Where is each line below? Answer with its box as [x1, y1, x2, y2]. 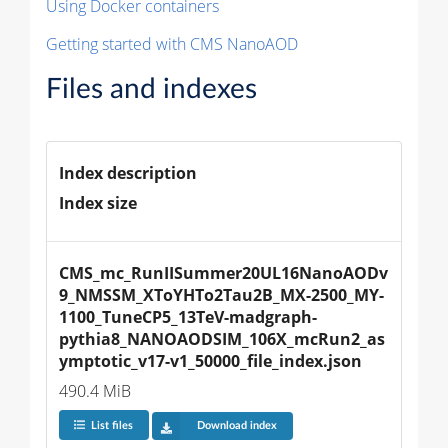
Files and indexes [46, 74, 257, 103]
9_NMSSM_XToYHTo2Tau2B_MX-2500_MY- [59, 283, 384, 306]
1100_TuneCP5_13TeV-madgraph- [59, 305, 317, 328]
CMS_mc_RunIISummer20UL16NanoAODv [59, 261, 388, 284]
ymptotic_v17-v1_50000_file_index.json [59, 349, 362, 372]
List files [90, 420, 133, 432]
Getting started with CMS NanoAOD [46, 32, 298, 55]
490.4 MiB [59, 379, 131, 402]
